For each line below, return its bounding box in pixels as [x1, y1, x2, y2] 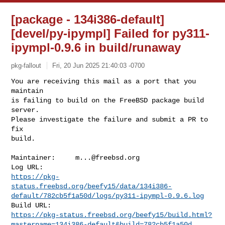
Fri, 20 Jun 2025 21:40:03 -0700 [52, 61, 145, 69]
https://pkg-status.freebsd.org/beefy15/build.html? [11, 210, 212, 219]
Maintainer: [11, 153, 76, 162]
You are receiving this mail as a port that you [11, 77, 196, 85]
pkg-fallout [11, 61, 42, 69]
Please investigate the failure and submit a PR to [11, 115, 208, 124]
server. [11, 105, 40, 114]
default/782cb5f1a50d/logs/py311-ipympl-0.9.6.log [11, 191, 204, 200]
